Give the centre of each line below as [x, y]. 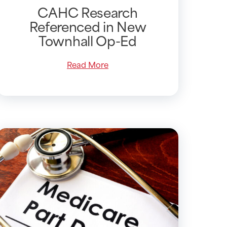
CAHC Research [88, 12]
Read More [87, 64]
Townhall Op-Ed [88, 40]
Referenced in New [88, 26]
